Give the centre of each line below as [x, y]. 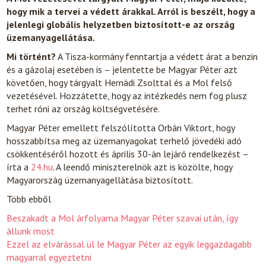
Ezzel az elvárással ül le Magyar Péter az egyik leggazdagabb [129, 244]
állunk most [31, 231]
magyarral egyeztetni [49, 257]
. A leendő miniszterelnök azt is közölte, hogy [143, 167]
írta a [19, 167]
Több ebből [29, 199]
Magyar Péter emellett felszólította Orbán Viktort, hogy [121, 128]
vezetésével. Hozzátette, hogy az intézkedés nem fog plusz [127, 96]
